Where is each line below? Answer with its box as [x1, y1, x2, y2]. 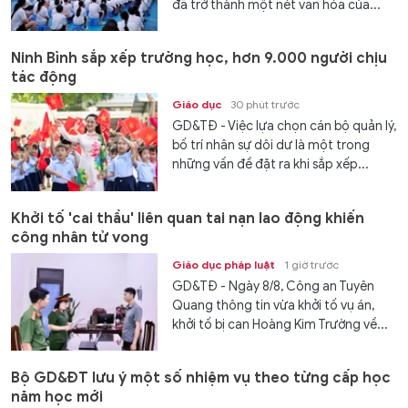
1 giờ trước [284, 257, 340, 271]
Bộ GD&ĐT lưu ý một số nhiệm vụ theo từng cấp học [11, 369, 391, 388]
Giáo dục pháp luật [172, 257, 276, 271]
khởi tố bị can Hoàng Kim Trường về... [172, 316, 389, 332]
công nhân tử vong [11, 228, 148, 247]
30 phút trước [230, 97, 301, 112]
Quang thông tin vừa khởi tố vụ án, [172, 297, 375, 313]
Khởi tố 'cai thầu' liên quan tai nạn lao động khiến [11, 209, 364, 228]
